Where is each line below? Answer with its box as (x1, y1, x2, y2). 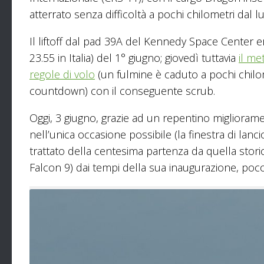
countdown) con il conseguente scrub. (29, 83, 215, 98)
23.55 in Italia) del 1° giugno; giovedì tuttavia (29, 50, 239, 65)
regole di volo (29, 67, 95, 81)
